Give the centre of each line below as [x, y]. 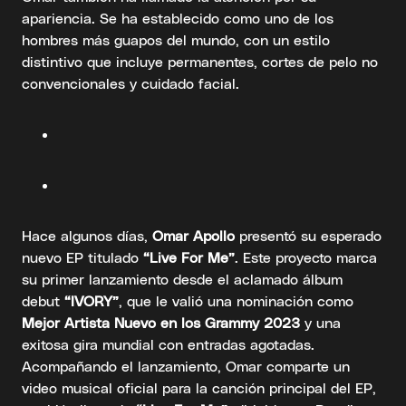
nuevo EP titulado [82, 256]
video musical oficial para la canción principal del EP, [199, 387]
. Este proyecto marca [306, 256]
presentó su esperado [308, 235]
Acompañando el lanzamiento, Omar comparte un [186, 365]
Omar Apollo [193, 235]
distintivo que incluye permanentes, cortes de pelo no [200, 61]
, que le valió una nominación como [236, 300]
